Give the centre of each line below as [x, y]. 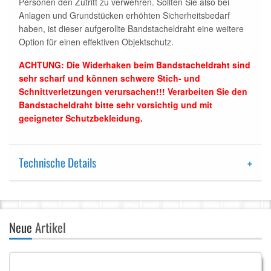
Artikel [49, 227]
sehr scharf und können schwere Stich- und [109, 78]
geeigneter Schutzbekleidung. [81, 118]
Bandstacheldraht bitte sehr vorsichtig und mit [116, 105]
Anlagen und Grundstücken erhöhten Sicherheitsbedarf [124, 15]
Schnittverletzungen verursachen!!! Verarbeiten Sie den [133, 92]
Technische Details [57, 163]
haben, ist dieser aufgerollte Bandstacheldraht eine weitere [131, 29]
